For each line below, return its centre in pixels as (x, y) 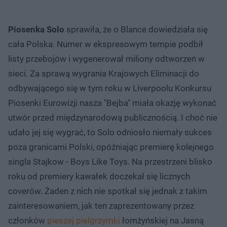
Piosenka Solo (36, 29)
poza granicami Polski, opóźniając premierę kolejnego (111, 147)
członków (28, 220)
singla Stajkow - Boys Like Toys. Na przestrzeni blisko (110, 161)
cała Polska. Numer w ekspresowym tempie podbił (106, 44)
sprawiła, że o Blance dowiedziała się (136, 29)
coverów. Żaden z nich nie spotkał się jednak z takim (108, 191)
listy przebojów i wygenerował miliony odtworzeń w (106, 59)
